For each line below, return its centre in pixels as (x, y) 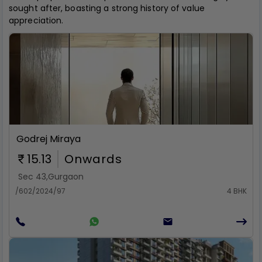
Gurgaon (66, 177)
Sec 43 (32, 177)
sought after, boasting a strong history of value (107, 8)
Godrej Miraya (49, 139)
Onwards (93, 159)
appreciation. (36, 20)
